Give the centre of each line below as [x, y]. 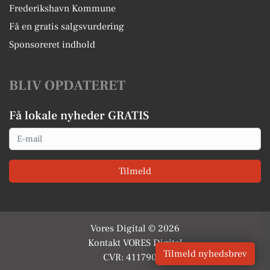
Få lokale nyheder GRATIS [79, 116]
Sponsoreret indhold [52, 45]
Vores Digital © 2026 [135, 228]
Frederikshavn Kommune [62, 8]
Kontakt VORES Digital [135, 243]
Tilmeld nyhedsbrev [205, 254]
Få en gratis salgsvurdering [67, 27]
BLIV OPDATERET [67, 86]
